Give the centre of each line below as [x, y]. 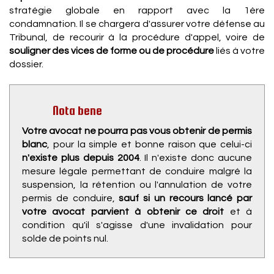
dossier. [26, 64]
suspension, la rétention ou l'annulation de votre [137, 185]
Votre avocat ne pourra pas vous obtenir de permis [137, 131]
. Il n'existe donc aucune [196, 158]
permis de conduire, [71, 198]
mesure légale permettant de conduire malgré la [137, 171]
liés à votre [240, 51]
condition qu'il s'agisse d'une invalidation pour [137, 225]
